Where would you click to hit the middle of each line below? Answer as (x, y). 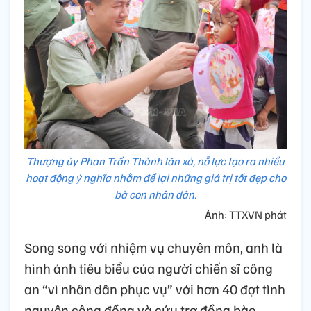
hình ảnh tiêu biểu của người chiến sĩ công (149, 268)
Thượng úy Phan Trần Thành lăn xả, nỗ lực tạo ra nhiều (155, 161)
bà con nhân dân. (155, 194)
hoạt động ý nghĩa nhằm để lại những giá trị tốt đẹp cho (155, 177)
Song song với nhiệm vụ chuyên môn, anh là (153, 247)
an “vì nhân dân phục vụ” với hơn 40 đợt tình (155, 288)
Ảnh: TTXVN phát (246, 214)
